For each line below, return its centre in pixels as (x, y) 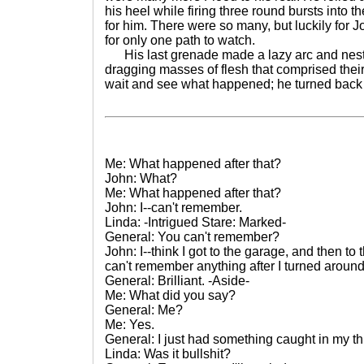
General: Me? (144, 310)
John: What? (141, 178)
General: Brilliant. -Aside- (177, 281)
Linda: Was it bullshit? (168, 354)
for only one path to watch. (180, 40)
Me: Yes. (130, 325)
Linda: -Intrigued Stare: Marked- (195, 222)
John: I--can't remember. (173, 208)
